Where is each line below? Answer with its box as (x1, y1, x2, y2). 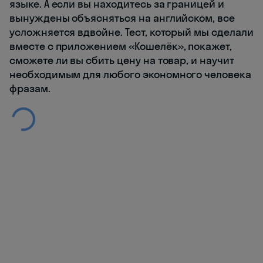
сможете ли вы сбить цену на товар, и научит (9, 53, 234, 68)
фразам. (9, 82, 50, 96)
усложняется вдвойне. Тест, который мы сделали (9, 25, 254, 39)
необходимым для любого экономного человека (9, 68, 251, 82)
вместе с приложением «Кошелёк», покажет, (9, 39, 232, 53)
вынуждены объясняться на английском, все (9, 11, 235, 25)
